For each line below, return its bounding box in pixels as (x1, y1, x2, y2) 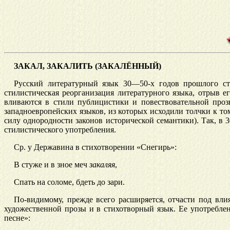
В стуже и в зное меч (13, 160, 89, 169)
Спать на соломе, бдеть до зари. (13, 178, 125, 187)
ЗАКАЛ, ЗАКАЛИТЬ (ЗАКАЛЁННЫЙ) (13, 62, 161, 71)
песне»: (4, 214, 30, 223)
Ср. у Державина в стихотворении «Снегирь (13, 143, 170, 152)
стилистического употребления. (4, 125, 116, 135)
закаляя (89, 160, 115, 169)
